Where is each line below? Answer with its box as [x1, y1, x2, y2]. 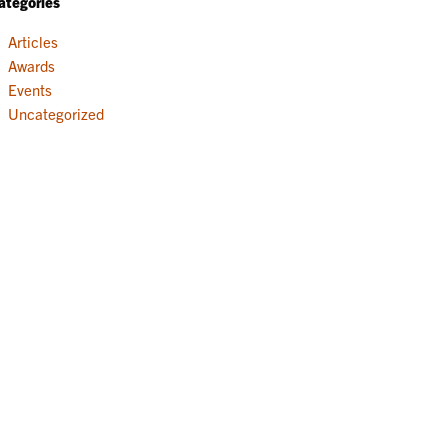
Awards [7, 55, 55, 75]
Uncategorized [7, 103, 104, 123]
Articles [7, 31, 58, 51]
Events [7, 79, 52, 99]
